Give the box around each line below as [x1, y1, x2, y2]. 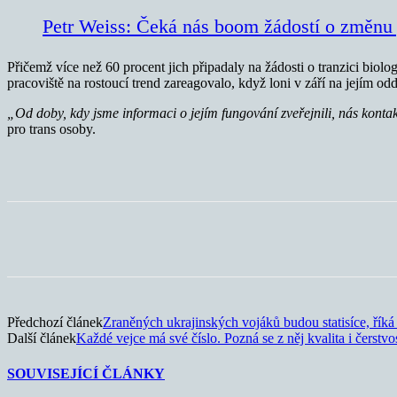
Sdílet [74, 232, 102, 246]
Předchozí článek [7, 315, 103, 331]
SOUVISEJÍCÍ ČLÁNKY [7, 365, 165, 381]
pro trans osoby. [7, 121, 96, 137]
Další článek [7, 331, 76, 346]
